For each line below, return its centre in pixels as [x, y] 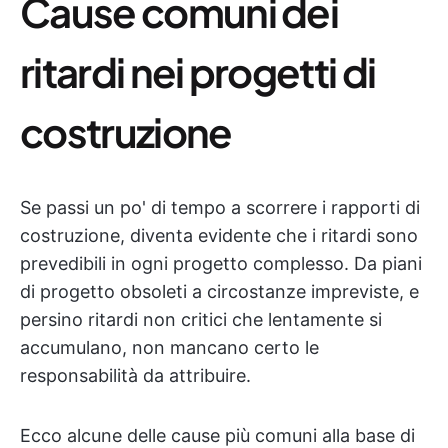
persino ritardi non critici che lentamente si [201, 319]
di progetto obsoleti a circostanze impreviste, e [219, 291]
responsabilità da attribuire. [135, 375]
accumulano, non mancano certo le [169, 347]
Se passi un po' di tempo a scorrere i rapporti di [220, 207]
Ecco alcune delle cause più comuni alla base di [217, 435]
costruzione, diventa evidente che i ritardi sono [219, 235]
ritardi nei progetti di [198, 71]
